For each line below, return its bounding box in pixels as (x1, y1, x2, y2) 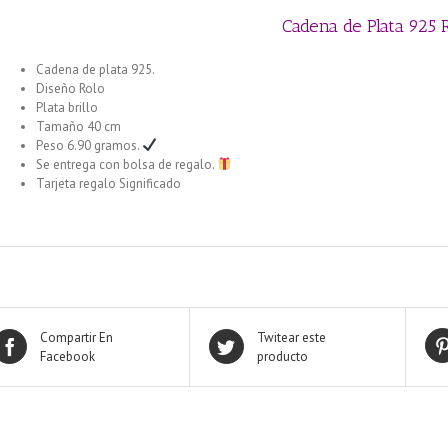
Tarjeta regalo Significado (36, 174, 182, 192)
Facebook (40, 347, 96, 365)
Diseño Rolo (36, 79, 106, 97)
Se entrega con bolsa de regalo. (36, 155, 218, 173)
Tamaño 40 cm (36, 117, 122, 135)
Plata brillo (36, 98, 99, 116)
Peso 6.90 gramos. (36, 136, 143, 154)
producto (256, 347, 308, 365)
